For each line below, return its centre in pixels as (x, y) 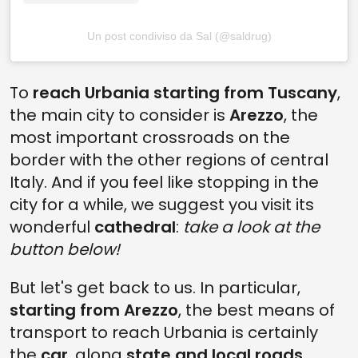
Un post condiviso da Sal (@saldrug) (179, 36)
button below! (65, 250)
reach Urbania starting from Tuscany (185, 93)
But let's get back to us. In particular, (155, 288)
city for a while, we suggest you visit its (162, 205)
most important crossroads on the (150, 138)
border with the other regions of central (169, 160)
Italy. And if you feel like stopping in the (164, 183)
